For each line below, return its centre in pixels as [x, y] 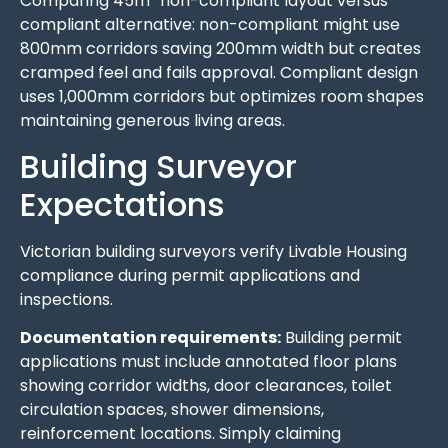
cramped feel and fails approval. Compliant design [219, 73]
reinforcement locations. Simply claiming [180, 434]
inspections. [66, 299]
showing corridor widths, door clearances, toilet [206, 386]
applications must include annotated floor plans [208, 362]
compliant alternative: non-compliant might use [210, 25]
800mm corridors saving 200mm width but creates [220, 49]
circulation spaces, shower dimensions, [172, 410]
